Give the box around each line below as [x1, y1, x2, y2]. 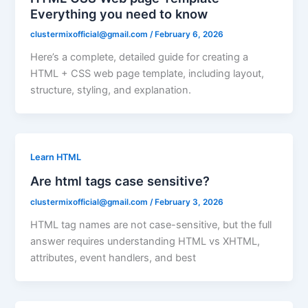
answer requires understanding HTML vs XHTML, [30, 234, 261, 247]
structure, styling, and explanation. [30, 84, 192, 97]
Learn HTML [30, 152, 82, 163]
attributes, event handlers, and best [30, 251, 197, 264]
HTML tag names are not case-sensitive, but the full [30, 218, 272, 231]
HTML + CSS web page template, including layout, [30, 67, 265, 80]
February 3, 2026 [155, 197, 224, 207]
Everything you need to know [30, 5, 208, 21]
